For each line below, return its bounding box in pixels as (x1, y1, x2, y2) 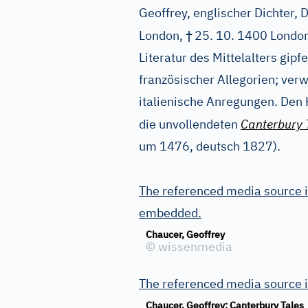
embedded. (139, 205, 201, 221)
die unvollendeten (139, 116, 241, 132)
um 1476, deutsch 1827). (139, 138, 280, 154)
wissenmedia (155, 239, 232, 254)
